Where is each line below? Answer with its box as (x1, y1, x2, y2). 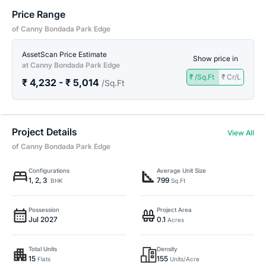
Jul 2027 (28, 215, 58, 224)
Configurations (28, 167, 69, 174)
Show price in (192, 54, 238, 63)
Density (157, 245, 178, 252)
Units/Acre (168, 255, 199, 262)
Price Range (12, 8, 65, 20)
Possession (28, 206, 59, 213)
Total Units (28, 245, 57, 252)
